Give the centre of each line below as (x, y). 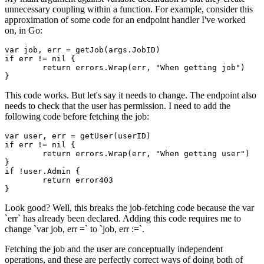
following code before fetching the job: (77, 116)
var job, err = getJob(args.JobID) (82, 49)
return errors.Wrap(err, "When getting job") (24, 67)
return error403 (24, 180)
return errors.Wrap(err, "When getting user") (24, 153)
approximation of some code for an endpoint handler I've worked (125, 19)
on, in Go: (24, 30)
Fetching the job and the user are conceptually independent (114, 249)
